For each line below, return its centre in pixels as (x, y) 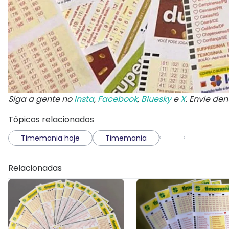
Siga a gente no (41, 99)
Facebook (118, 99)
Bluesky (156, 99)
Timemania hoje (50, 138)
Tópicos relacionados (51, 119)
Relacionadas (35, 168)
